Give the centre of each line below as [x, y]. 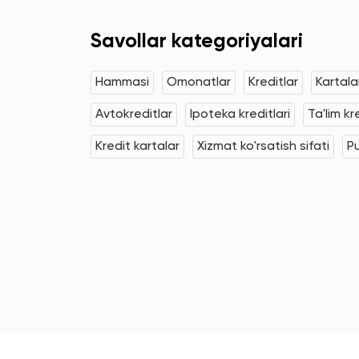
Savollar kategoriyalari [197, 42]
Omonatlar [199, 82]
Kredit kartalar [137, 146]
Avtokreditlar [134, 114]
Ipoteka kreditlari [240, 114]
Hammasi [122, 82]
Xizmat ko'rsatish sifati [263, 146]
